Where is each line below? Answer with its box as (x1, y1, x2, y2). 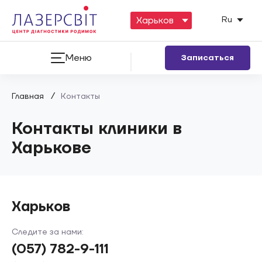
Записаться (181, 52, 234, 63)
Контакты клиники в (12, 118, 182, 140)
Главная (12, 91, 44, 102)
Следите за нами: (12, 227, 84, 237)
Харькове (12, 137, 91, 159)
